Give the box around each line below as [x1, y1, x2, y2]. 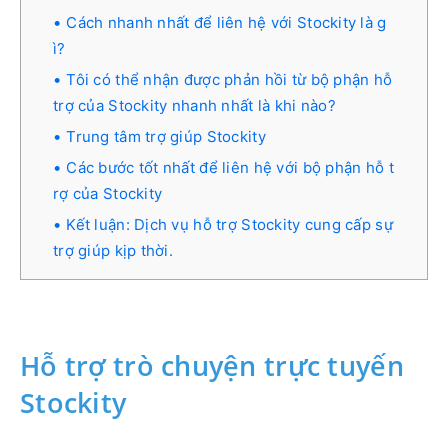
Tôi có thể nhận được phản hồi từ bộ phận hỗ [66, 69, 393, 89]
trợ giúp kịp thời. [53, 240, 174, 260]
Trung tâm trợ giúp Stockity [66, 126, 266, 146]
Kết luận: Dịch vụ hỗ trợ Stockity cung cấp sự [66, 214, 393, 234]
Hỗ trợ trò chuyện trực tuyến [20, 346, 404, 384]
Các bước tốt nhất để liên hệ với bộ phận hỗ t [66, 157, 394, 177]
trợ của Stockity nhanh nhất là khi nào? [53, 95, 336, 115]
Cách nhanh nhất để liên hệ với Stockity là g [66, 12, 387, 32]
